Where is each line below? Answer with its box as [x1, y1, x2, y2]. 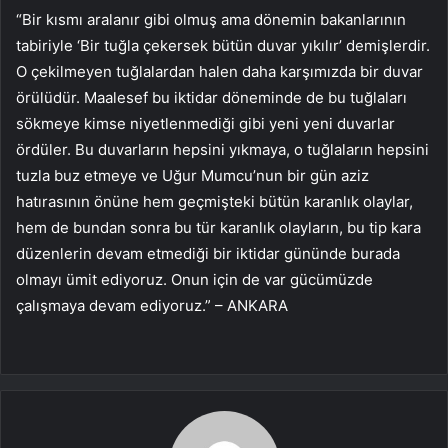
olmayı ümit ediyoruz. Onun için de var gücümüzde [16, 270, 373, 290]
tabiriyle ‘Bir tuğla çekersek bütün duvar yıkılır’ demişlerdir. [16, 36, 430, 56]
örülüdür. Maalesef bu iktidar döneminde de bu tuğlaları [16, 88, 407, 108]
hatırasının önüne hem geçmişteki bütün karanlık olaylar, [16, 192, 413, 212]
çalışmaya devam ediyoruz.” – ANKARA [16, 296, 288, 316]
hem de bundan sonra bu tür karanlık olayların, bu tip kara [16, 218, 421, 238]
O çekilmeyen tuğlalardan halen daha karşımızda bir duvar [16, 62, 423, 82]
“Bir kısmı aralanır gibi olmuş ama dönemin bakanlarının [16, 10, 406, 30]
